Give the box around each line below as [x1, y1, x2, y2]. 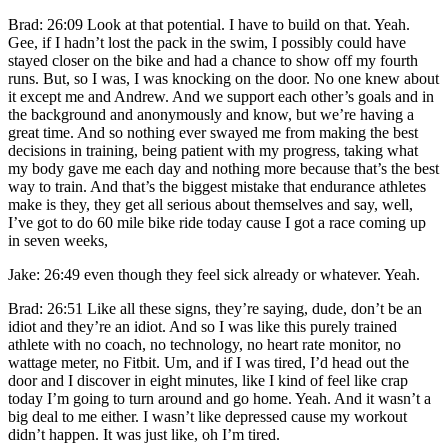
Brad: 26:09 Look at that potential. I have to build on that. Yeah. [8, 15, 410, 33]
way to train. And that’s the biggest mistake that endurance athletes [8, 177, 426, 195]
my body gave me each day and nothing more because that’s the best [8, 159, 439, 177]
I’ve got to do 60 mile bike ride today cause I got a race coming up [8, 213, 426, 231]
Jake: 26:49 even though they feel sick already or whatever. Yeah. [8, 265, 420, 283]
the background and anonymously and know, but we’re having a [8, 105, 414, 123]
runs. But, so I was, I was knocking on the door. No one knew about [8, 69, 439, 87]
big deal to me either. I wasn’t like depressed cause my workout [8, 407, 407, 425]
